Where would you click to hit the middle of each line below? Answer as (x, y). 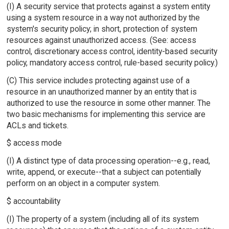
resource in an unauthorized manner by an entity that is (101, 91)
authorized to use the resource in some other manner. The (108, 103)
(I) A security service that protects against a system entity (108, 6)
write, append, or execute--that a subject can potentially (104, 172)
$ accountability (33, 201)
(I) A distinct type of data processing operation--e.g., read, (108, 161)
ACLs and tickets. (37, 125)
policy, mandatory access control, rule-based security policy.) (112, 62)
